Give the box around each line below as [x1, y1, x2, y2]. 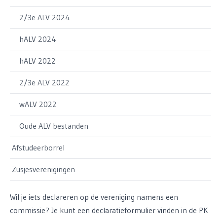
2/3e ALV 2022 [19, 77, 70, 87]
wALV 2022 [19, 99, 57, 109]
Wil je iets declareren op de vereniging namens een [10, 192, 178, 202]
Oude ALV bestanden [19, 121, 88, 131]
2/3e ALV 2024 [19, 12, 70, 22]
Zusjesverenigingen [12, 164, 75, 174]
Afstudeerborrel [12, 143, 65, 152]
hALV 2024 [19, 34, 56, 44]
